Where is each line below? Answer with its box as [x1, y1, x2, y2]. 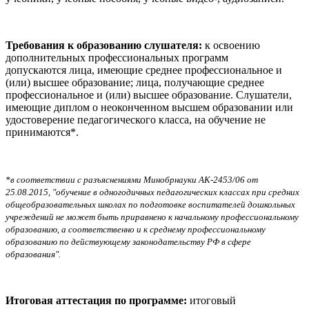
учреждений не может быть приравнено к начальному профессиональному [6, 212, 299, 223]
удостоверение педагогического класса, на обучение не [6, 114, 266, 126]
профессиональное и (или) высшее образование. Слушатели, [6, 89, 292, 101]
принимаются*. [6, 126, 81, 139]
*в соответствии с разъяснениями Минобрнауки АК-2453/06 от [6, 175, 258, 186]
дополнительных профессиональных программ [6, 52, 228, 64]
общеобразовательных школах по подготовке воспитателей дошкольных [6, 199, 295, 210]
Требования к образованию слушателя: [6, 39, 205, 52]
